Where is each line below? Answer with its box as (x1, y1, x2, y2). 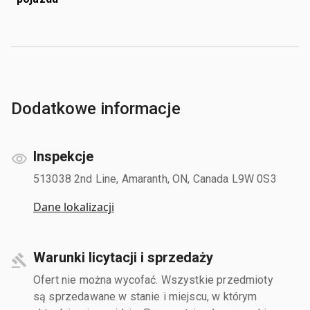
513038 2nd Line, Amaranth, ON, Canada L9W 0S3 (33, 172, 277, 185)
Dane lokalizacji (33, 199, 114, 215)
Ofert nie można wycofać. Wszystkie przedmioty (33, 273, 273, 286)
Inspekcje (33, 147, 93, 165)
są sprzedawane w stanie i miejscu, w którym (33, 289, 257, 303)
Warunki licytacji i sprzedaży (33, 248, 213, 266)
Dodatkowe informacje (11, 98, 181, 118)
